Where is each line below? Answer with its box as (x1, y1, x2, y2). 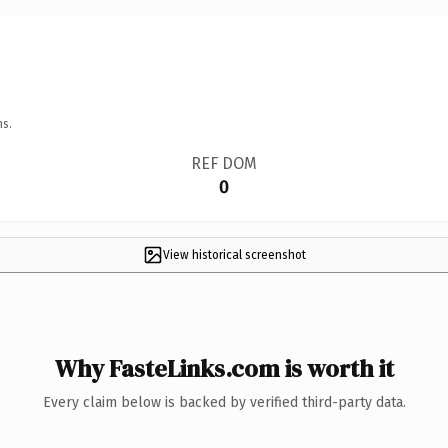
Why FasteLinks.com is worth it (54, 351, 394, 385)
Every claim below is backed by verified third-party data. (42, 393, 406, 411)
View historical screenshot (162, 247, 306, 262)
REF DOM (190, 153, 257, 173)
